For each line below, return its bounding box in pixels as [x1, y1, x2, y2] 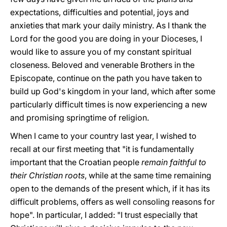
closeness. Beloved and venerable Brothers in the [10, 60, 195, 70]
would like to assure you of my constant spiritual [10, 47, 192, 57]
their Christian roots [10, 170, 85, 180]
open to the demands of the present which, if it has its [10, 183, 210, 194]
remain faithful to [141, 157, 206, 167]
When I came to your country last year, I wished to [10, 131, 197, 141]
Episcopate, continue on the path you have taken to [10, 73, 202, 83]
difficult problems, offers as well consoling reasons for [10, 197, 215, 207]
